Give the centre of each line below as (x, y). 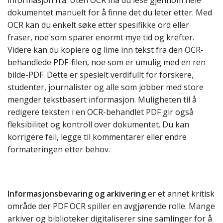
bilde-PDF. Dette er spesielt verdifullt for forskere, (101, 75)
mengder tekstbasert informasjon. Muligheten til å (102, 100)
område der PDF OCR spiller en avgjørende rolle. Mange (111, 206)
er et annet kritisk (180, 194)
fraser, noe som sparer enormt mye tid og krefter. (101, 37)
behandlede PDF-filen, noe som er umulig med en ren (107, 62)
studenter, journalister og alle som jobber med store (106, 87)
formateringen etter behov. (59, 149)
